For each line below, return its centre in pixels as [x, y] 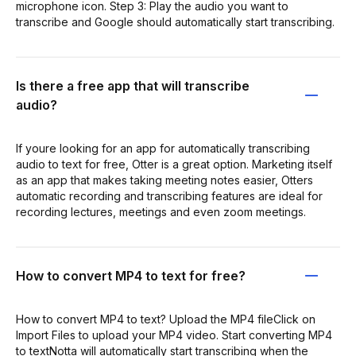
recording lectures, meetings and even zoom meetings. [161, 212]
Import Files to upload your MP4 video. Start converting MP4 [174, 335]
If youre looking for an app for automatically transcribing [163, 148]
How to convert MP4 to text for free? [131, 276]
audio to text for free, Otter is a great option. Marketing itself [174, 164]
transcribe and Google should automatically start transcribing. [175, 22]
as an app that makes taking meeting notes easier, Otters [164, 180]
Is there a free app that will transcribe [133, 86]
